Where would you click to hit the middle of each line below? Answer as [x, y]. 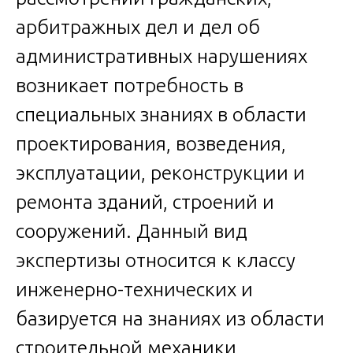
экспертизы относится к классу [156, 260]
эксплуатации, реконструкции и [160, 173]
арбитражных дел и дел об [138, 27]
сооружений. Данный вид [132, 231]
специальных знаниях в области [161, 115]
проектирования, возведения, [151, 144]
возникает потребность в [130, 85]
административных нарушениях [162, 56]
